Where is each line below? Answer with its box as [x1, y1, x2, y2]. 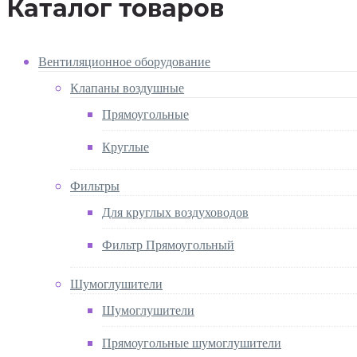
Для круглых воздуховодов [102, 202, 249, 220]
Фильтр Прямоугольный [102, 235, 234, 253]
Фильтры [70, 176, 120, 194]
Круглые [102, 137, 149, 155]
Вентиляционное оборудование [38, 52, 210, 69]
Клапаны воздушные [70, 78, 184, 96]
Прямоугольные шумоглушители [102, 333, 281, 351]
